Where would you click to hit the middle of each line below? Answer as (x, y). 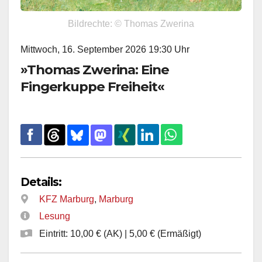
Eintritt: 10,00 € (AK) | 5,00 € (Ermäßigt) (119, 234)
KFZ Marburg (67, 199)
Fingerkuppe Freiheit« (92, 87)
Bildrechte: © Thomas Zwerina (131, 24)
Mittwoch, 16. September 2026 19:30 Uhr (105, 50)
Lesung (55, 216)
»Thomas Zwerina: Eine (95, 70)
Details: (41, 182)
